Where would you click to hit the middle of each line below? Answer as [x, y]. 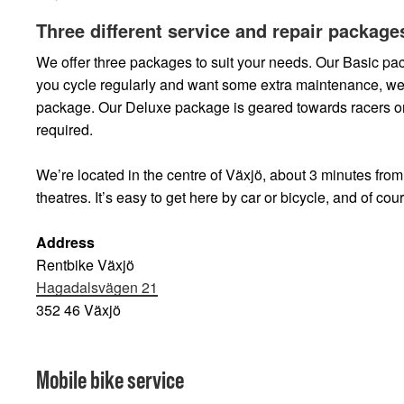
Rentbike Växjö [89, 265]
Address [65, 242]
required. [64, 129]
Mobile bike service [110, 380]
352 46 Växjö [78, 310]
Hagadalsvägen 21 [97, 287]
